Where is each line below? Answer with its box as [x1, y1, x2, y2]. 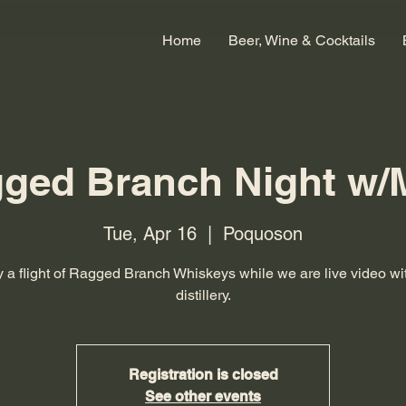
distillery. [175, 285, 231, 304]
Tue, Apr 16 [103, 222, 197, 245]
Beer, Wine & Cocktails [228, 32, 375, 49]
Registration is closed [128, 365, 278, 383]
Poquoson [223, 222, 303, 245]
